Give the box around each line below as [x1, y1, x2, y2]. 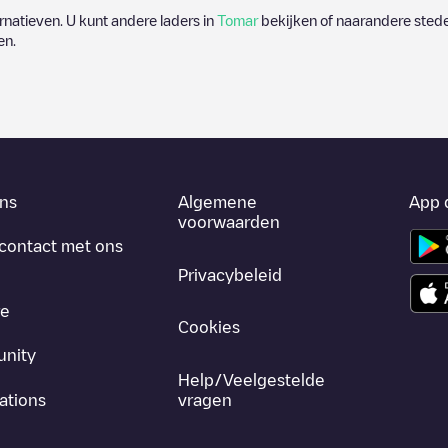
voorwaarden [178, 214, 281, 230]
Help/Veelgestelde [178, 371, 326, 388]
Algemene [178, 194, 258, 210]
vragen [178, 391, 233, 408]
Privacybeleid [178, 266, 283, 283]
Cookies [178, 319, 241, 336]
